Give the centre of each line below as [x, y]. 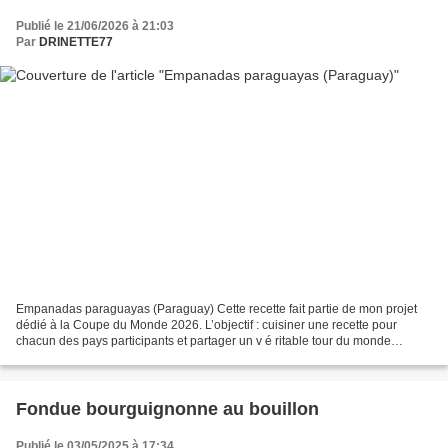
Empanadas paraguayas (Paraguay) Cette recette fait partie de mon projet [216, 309]
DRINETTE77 [76, 41]
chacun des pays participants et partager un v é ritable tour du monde [203, 341]
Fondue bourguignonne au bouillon [167, 409]
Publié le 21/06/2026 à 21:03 [95, 25]
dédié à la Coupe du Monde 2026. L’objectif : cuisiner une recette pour [206, 325]
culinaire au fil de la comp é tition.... [111, 357]
